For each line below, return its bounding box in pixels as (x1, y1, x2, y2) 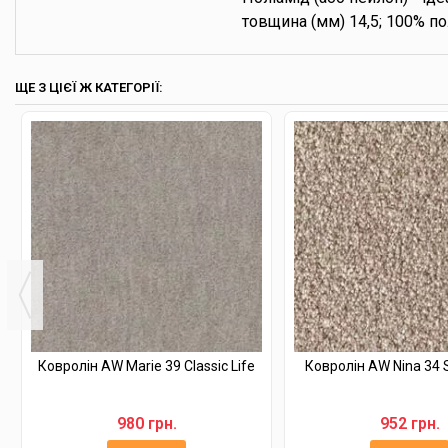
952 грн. (379, 414, 440, 433)
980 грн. (116, 414, 177, 433)
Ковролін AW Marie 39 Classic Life (38, 358, 255, 374)
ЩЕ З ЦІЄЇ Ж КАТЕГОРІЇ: (15, 80, 163, 95)
